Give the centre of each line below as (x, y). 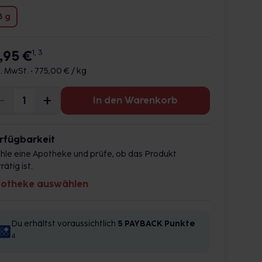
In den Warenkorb (135, 100)
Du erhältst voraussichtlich (64, 224)
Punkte (180, 224)
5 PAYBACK (140, 224)
